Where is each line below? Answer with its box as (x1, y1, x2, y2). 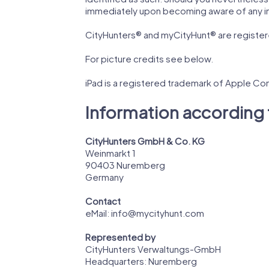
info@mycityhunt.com (111, 207, 204, 219)
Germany (85, 171, 124, 183)
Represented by (85, 231, 156, 243)
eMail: (85, 207, 111, 219)
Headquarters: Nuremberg (85, 255, 197, 267)
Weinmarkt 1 (85, 147, 136, 159)
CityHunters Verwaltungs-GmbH (85, 243, 221, 255)
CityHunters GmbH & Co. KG (85, 135, 205, 147)
